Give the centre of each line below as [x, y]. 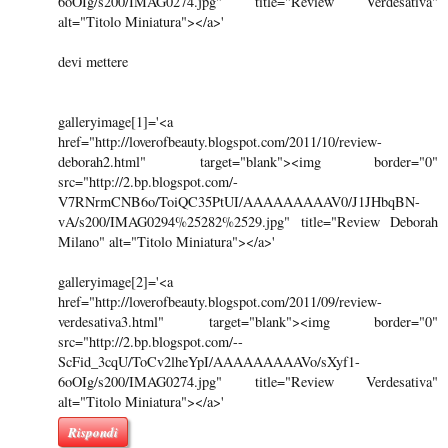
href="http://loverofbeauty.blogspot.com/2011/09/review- [220, 301]
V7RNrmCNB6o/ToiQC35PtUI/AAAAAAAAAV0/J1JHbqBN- [239, 201]
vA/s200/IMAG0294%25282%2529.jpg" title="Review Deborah [248, 221]
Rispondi [93, 431]
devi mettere [93, 61]
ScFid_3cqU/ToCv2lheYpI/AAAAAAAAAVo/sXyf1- [209, 361]
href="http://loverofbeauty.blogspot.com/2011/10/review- [220, 141]
